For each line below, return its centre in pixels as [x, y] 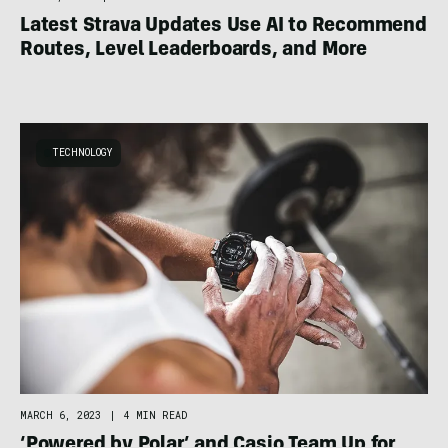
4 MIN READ [155, 416]
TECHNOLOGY [82, 152]
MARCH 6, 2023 [60, 416]
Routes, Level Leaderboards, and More [193, 50]
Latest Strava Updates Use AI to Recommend [223, 26]
